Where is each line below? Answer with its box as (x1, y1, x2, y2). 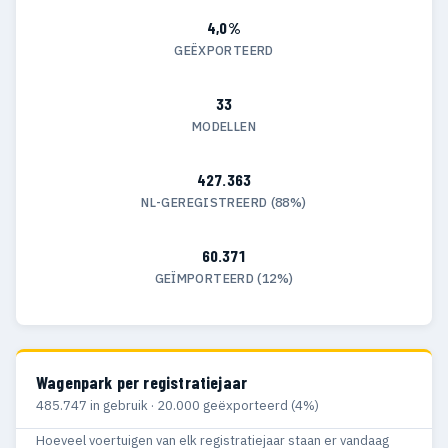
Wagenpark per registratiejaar (36, 371, 248, 394)
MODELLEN (192, 117, 256, 134)
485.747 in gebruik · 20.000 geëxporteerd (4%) (36, 397, 319, 415)
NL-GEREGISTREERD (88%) (141, 193, 307, 210)
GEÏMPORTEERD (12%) (154, 269, 294, 286)
